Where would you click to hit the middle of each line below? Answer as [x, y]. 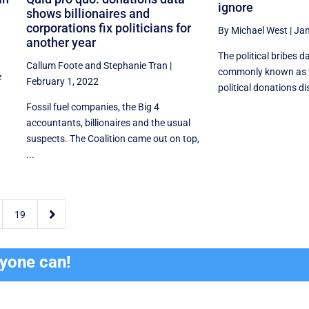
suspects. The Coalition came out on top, [112, 138]
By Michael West [252, 31]
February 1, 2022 [62, 81]
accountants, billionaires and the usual [108, 122]
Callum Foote [54, 65]
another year [61, 42]
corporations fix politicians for [108, 28]
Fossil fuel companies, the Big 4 [92, 107]
